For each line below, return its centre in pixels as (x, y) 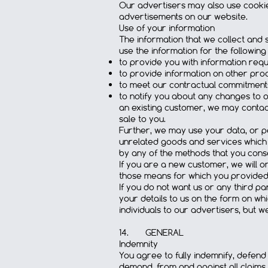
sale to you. (142, 119)
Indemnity (138, 244)
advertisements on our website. (183, 17)
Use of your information (167, 28)
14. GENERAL (151, 233)
